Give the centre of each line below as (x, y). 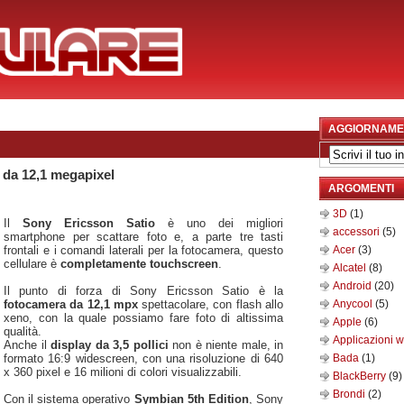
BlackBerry (361, 376)
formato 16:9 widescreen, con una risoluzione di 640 (143, 358)
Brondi (350, 394)
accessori (358, 232)
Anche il (27, 344)
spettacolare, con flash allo (213, 304)
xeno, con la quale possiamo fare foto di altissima (143, 317)
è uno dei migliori (225, 223)
